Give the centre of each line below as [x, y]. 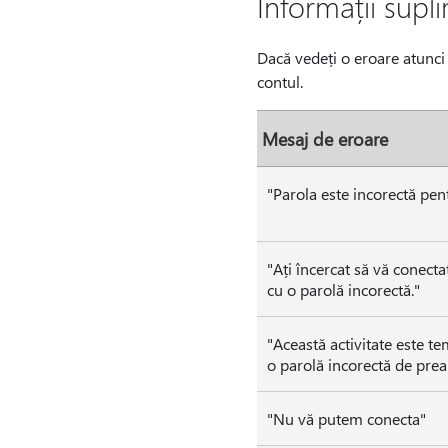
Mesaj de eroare [324, 138]
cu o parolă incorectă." [343, 289]
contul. [279, 81]
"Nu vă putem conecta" [346, 418]
